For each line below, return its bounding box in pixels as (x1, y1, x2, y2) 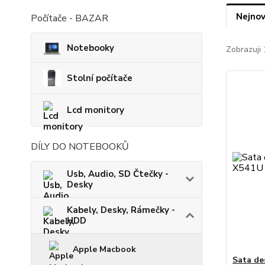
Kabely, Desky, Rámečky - (67, 204, 175, 216)
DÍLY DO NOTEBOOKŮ (31, 140, 129, 154)
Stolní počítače (67, 72, 132, 84)
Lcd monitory (67, 104, 124, 117)
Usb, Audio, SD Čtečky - (67, 168, 169, 180)
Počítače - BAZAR (31, 12, 108, 25)
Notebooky (67, 41, 114, 54)
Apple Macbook (73, 244, 136, 256)
